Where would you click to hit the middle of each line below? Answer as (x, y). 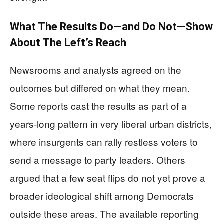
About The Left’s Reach (68, 43)
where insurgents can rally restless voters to (104, 142)
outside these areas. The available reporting (104, 214)
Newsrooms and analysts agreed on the (96, 70)
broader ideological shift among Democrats (102, 196)
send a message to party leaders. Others (98, 160)
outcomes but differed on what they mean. (100, 88)
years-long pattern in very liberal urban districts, (111, 124)
